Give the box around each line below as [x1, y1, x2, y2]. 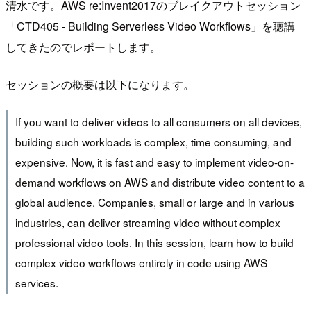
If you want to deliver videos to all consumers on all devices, [15, 114, 302, 130]
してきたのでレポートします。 [6, 38, 161, 55]
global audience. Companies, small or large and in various [15, 194, 294, 210]
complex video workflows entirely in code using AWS [15, 255, 267, 271]
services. [15, 275, 58, 291]
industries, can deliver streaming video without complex [15, 215, 280, 230]
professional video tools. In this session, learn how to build [15, 235, 294, 251]
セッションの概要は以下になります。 [6, 76, 194, 92]
